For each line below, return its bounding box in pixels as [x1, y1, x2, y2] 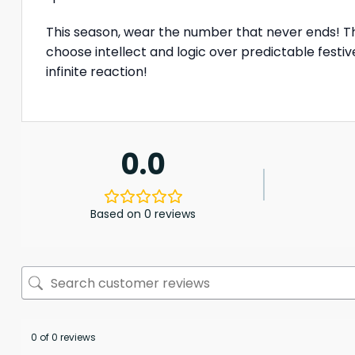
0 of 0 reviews [31, 330, 96, 345]
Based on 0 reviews [90, 206, 197, 223]
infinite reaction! [46, 62, 147, 81]
